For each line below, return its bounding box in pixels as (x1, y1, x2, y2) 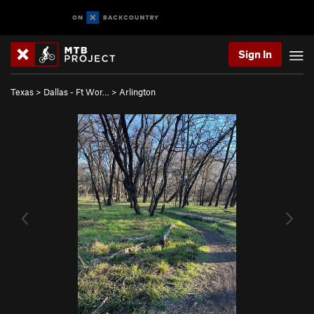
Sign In (238, 48, 272, 60)
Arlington (119, 86, 156, 97)
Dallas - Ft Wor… (43, 86, 109, 97)
